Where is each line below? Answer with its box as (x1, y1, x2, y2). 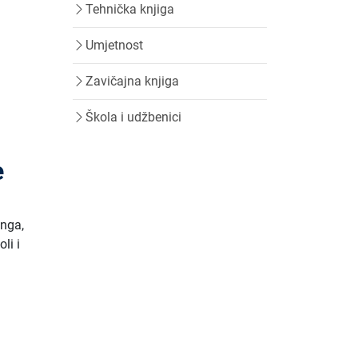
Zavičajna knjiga (86, 74, 179, 89)
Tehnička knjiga (86, 2, 174, 17)
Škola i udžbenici (86, 109, 181, 125)
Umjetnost (86, 38, 143, 53)
